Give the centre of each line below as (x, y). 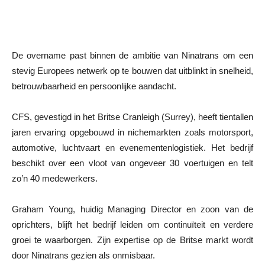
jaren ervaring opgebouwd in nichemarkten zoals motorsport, (132, 132)
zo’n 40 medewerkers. (55, 178)
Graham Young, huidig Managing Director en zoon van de (132, 209)
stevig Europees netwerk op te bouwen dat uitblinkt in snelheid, (132, 70)
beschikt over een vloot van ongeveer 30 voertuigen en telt (132, 163)
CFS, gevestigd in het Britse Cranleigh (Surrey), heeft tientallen (132, 117)
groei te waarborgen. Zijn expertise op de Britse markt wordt (132, 240)
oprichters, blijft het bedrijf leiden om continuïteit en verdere (132, 224)
